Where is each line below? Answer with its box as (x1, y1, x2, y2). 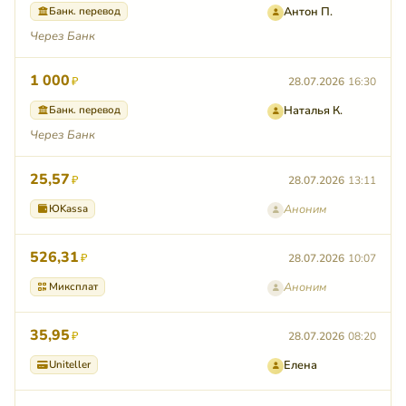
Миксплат (49, 279, 98, 295)
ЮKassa (49, 201, 88, 217)
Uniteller (49, 357, 91, 372)
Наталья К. (284, 102, 343, 120)
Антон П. (284, 4, 333, 21)
